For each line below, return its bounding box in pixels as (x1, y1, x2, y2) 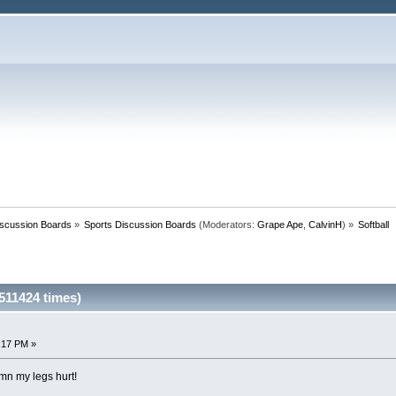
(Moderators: (196, 218, 258, 230)
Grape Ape (257, 218, 304, 230)
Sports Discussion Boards (84, 218, 197, 230)
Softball (358, 218, 390, 230)
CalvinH (308, 218, 343, 230)
